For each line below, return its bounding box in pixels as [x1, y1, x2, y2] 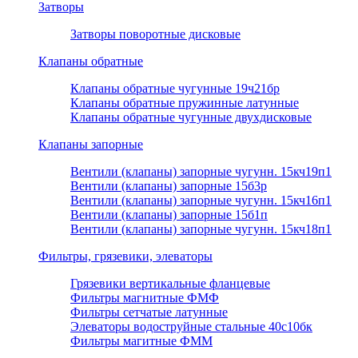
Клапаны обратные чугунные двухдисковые [70, 110, 312, 125]
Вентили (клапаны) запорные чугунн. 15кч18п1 [70, 222, 332, 237]
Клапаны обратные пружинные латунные [70, 96, 299, 110]
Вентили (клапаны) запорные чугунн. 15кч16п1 [70, 193, 332, 208]
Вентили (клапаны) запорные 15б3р [70, 179, 267, 193]
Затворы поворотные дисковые [70, 27, 241, 42]
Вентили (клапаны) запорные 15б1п [70, 208, 268, 222]
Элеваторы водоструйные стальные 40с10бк [70, 320, 312, 334]
